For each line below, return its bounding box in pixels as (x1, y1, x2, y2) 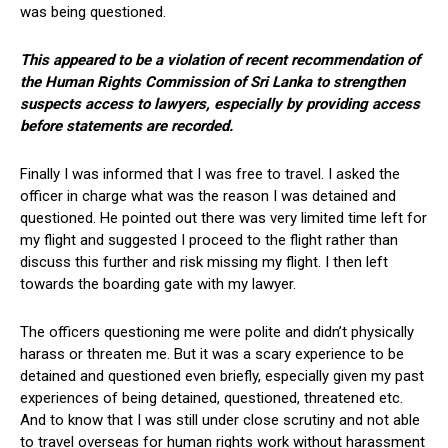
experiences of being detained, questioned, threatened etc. (20, 389, 403, 408)
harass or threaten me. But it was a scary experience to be (20, 345, 404, 364)
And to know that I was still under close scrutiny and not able (20, 411, 420, 430)
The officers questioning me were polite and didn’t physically (20, 323, 414, 342)
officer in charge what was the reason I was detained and (20, 187, 396, 206)
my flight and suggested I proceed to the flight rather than (20, 231, 398, 250)
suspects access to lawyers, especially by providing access (20, 95, 420, 114)
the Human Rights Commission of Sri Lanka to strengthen (20, 73, 405, 92)
